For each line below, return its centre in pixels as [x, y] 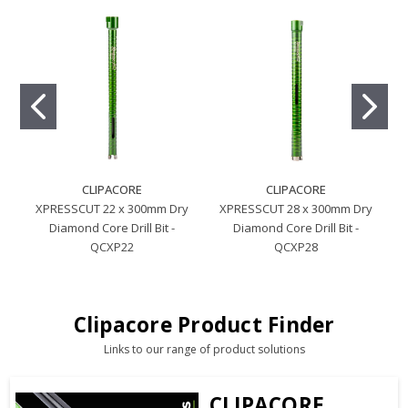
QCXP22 [112, 247]
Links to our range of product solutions [204, 350]
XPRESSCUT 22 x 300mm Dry [112, 209]
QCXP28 [296, 247]
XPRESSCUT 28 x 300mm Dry [296, 209]
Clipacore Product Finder [204, 325]
